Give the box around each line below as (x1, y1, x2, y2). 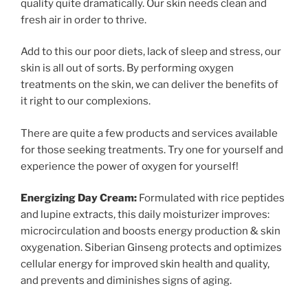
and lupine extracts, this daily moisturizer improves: (21, 208, 269, 221)
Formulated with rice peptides (137, 192, 285, 205)
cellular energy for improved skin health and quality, (21, 258, 269, 271)
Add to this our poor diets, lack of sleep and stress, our (21, 45, 281, 58)
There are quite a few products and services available (21, 126, 278, 140)
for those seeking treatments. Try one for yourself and (21, 143, 283, 156)
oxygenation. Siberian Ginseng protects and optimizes (21, 241, 282, 254)
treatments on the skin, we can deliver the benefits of (21, 78, 278, 91)
